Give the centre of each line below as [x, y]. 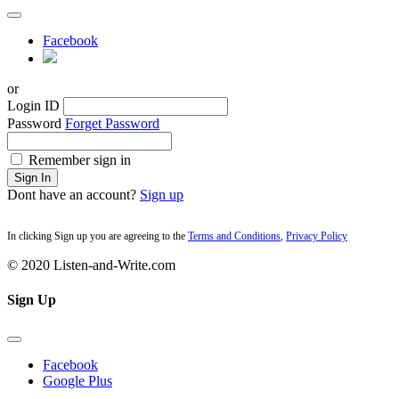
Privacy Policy [317, 236]
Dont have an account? [73, 194]
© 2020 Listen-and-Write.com [91, 265]
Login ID [33, 105]
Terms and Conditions [234, 236]
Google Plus [77, 381]
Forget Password [112, 123]
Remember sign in [80, 159]
